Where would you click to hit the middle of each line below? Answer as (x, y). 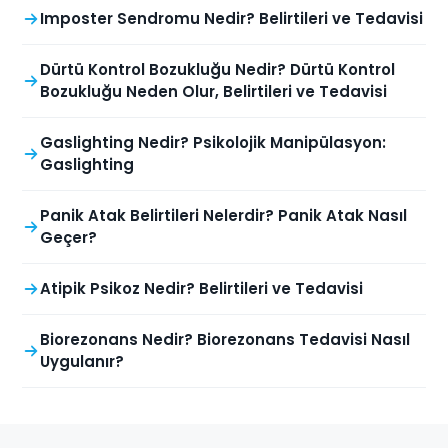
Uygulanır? (82, 362)
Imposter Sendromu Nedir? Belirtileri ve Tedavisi (231, 19)
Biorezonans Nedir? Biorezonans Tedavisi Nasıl (225, 340)
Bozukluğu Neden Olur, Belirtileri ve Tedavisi (213, 92)
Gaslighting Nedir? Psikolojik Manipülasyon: (213, 143)
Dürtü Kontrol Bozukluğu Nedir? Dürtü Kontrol (217, 70)
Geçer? (68, 238)
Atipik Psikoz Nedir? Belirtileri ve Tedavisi (201, 289)
